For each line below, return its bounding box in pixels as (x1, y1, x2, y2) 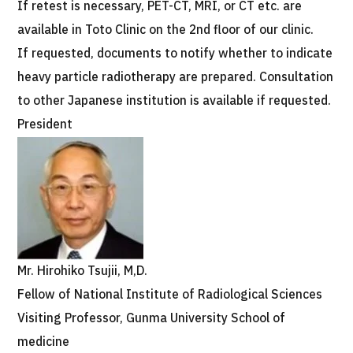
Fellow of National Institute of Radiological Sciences (17, 285, 323, 304)
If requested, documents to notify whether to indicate (17, 44, 333, 63)
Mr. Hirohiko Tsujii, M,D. (17, 262, 148, 281)
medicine (17, 333, 70, 351)
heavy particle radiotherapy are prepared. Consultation (17, 68, 334, 87)
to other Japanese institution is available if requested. (17, 91, 332, 110)
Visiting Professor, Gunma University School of (17, 309, 286, 328)
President (17, 115, 73, 134)
